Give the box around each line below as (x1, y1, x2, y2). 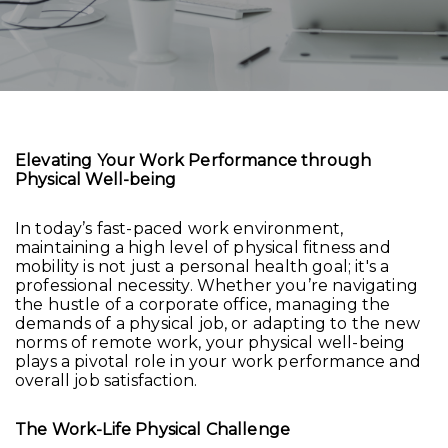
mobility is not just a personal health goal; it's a (15, 257, 390, 277)
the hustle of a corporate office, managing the (15, 295, 391, 315)
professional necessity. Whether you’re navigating (15, 276, 418, 296)
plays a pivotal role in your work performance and (15, 352, 421, 372)
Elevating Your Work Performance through (15, 151, 372, 171)
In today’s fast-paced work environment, (15, 219, 344, 239)
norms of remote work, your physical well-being (15, 333, 406, 353)
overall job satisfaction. (15, 371, 198, 391)
